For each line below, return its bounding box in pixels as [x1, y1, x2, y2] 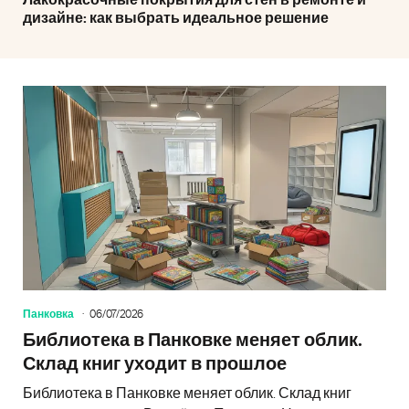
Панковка [23, 308, 74, 320]
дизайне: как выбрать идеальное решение [23, 11, 329, 26]
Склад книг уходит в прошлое [23, 354, 287, 373]
